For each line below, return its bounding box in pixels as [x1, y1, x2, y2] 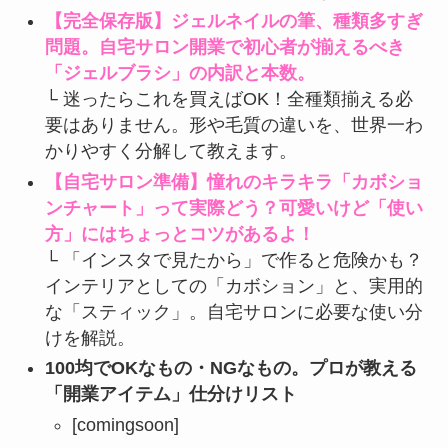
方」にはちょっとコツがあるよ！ [44, 223, 315, 244]
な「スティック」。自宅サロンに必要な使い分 [44, 301, 423, 322]
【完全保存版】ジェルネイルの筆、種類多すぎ [44, 11, 423, 32]
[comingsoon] [71, 414, 179, 435]
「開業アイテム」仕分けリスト [44, 384, 297, 405]
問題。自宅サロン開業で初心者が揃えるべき [44, 37, 405, 58]
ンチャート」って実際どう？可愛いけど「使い [44, 197, 423, 218]
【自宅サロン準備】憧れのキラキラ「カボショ [44, 171, 423, 192]
